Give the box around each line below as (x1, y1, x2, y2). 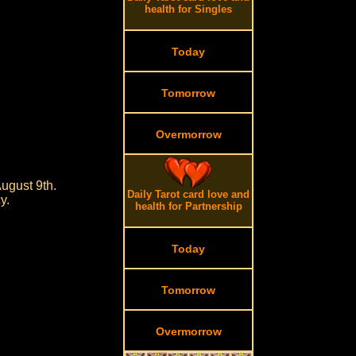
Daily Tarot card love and (127, 188, 250, 200)
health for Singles (145, 3, 233, 15)
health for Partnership (134, 200, 242, 212)
